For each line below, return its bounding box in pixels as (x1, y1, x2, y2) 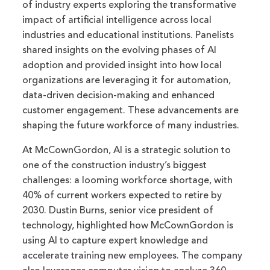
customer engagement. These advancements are (22, 105, 239, 116)
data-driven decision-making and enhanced (22, 90, 215, 101)
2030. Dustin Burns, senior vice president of (22, 206, 214, 216)
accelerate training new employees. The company (22, 251, 243, 261)
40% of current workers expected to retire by (22, 190, 222, 201)
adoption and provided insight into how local (22, 60, 222, 71)
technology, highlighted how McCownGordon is (22, 221, 234, 231)
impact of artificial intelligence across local (22, 15, 212, 25)
